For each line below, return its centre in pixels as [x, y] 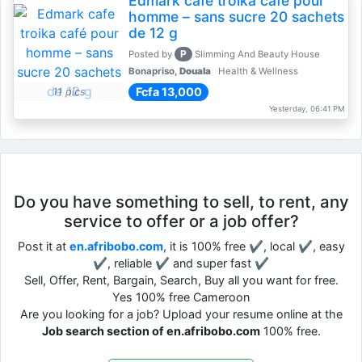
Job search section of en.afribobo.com [151, 331]
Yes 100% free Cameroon [181, 297]
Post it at [43, 246]
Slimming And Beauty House [258, 54]
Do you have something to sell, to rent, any [181, 202]
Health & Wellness [257, 71]
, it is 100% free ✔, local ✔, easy [254, 246]
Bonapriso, [154, 71]
